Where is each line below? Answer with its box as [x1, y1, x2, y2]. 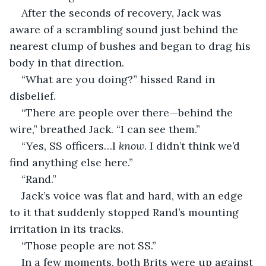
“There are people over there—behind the [21, 105, 236, 119]
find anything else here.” [9, 155, 133, 169]
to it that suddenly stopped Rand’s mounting [9, 205, 242, 219]
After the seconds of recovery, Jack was [21, 5, 224, 20]
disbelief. [9, 88, 56, 103]
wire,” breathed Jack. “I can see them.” [9, 122, 200, 136]
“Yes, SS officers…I [21, 138, 119, 153]
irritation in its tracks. [9, 221, 126, 236]
